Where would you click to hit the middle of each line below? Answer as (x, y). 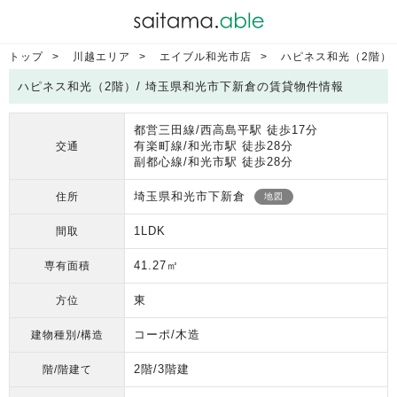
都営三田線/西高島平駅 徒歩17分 (226, 130)
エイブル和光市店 (206, 57)
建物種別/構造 (67, 335)
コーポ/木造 (167, 335)
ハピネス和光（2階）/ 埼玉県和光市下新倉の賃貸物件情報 (181, 86)
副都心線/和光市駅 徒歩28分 (214, 162)
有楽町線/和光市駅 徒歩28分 (214, 146)
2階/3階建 (162, 369)
